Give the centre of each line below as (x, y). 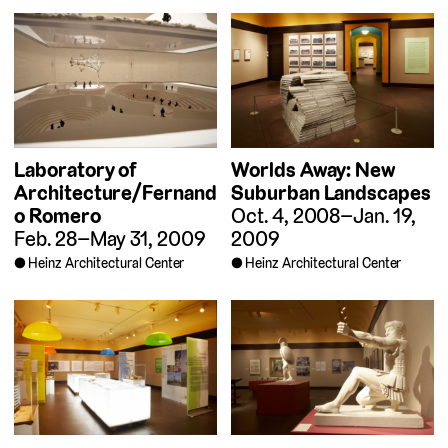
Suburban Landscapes (331, 192)
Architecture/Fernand (115, 192)
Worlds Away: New (313, 169)
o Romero (57, 215)
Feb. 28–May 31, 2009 (110, 238)
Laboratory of (76, 169)
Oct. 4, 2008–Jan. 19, (323, 215)
